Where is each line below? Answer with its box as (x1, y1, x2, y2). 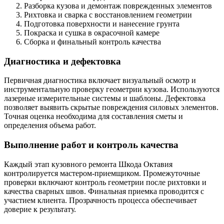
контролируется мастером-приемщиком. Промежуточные (4, 168, 200, 177)
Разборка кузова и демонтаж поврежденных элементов (24, 1, 212, 10)
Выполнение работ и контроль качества (4, 139, 178, 150)
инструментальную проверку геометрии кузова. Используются (4, 85, 219, 94)
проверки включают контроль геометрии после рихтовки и (4, 177, 206, 186)
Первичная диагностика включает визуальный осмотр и (4, 76, 196, 85)
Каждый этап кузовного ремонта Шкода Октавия (4, 159, 172, 168)
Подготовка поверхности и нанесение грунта (24, 19, 179, 28)
